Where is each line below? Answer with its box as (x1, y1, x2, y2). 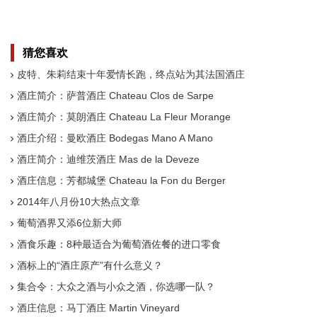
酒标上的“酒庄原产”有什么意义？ (17, 260, 163, 271)
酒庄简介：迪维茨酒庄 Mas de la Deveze (17, 154, 200, 165)
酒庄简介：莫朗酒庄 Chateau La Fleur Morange (17, 111, 231, 122)
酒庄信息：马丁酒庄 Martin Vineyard (17, 302, 180, 313)
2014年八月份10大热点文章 (17, 196, 140, 207)
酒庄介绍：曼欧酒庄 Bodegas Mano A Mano (17, 132, 213, 144)
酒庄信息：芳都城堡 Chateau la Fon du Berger (17, 175, 226, 186)
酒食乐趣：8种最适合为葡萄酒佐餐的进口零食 (17, 238, 221, 250)
